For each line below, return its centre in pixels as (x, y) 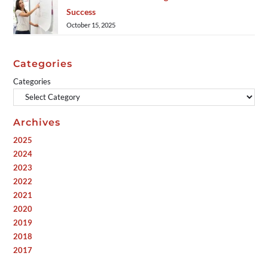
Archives (37, 122)
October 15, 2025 (91, 25)
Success (81, 11)
